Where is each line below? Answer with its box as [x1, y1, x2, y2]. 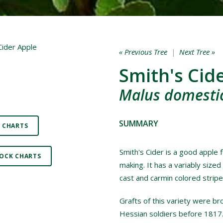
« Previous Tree [119, 47, 167, 57]
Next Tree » [179, 47, 215, 57]
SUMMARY [119, 118, 158, 129]
